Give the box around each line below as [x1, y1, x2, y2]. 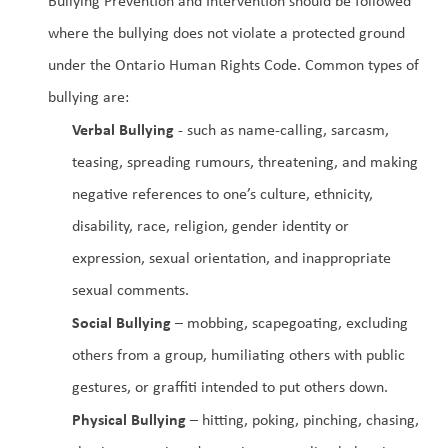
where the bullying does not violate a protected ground [48, 22, 405, 43]
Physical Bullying [72, 408, 186, 430]
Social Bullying [72, 311, 171, 333]
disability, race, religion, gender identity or [72, 215, 349, 236]
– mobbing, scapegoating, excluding [171, 312, 408, 333]
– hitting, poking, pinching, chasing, [186, 409, 419, 430]
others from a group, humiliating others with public [72, 344, 405, 365]
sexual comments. [72, 279, 189, 300]
